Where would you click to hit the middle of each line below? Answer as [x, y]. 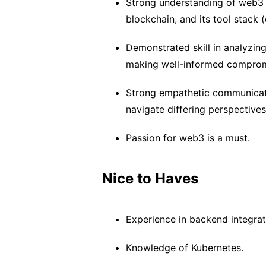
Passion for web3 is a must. [188, 138]
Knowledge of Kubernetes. [185, 248]
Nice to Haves [150, 178]
